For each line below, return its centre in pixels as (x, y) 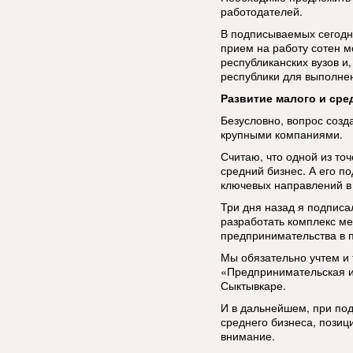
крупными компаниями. (282, 134)
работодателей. (262, 11)
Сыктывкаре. (253, 285)
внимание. (248, 336)
